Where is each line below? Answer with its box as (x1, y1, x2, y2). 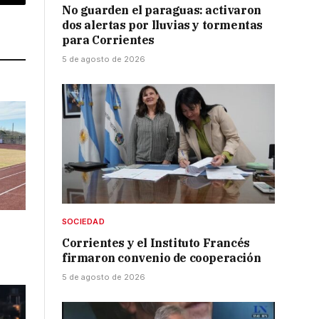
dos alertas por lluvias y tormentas (62, 18, 263, 33)
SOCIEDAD (62, 216, 105, 227)
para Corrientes (62, 33, 155, 48)
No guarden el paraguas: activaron (62, 3, 261, 18)
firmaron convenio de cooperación (62, 251, 261, 266)
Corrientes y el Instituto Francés (62, 236, 250, 251)
